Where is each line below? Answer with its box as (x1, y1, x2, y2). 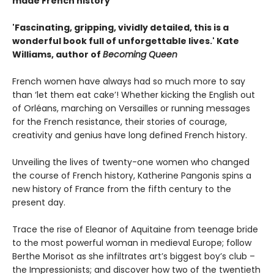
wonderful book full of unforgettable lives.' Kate (12, 35, 239, 48)
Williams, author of (12, 48, 103, 61)
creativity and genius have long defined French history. (12, 129, 247, 142)
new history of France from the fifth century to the (12, 183, 231, 196)
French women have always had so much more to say (12, 75, 245, 88)
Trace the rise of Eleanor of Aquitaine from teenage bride (12, 223, 258, 236)
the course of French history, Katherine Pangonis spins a (12, 169, 251, 182)
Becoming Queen (103, 48, 177, 61)
